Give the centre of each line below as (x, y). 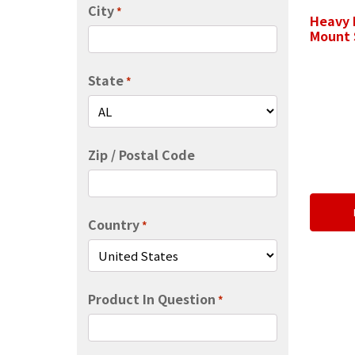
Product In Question (151, 298)
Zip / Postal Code (141, 154)
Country (113, 224)
